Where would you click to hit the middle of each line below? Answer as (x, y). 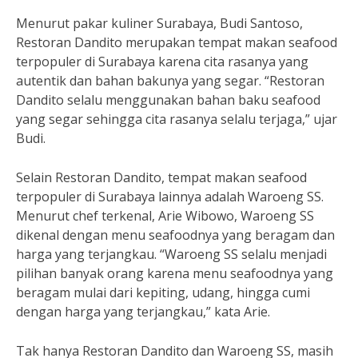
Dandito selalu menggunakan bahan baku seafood (168, 100)
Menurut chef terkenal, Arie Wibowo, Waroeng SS (165, 216)
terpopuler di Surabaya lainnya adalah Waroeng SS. (170, 197)
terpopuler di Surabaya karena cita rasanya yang (162, 62)
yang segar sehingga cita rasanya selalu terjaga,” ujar (177, 119)
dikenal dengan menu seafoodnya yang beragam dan (175, 235)
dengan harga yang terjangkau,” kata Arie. (143, 312)
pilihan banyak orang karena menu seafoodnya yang (175, 273)
